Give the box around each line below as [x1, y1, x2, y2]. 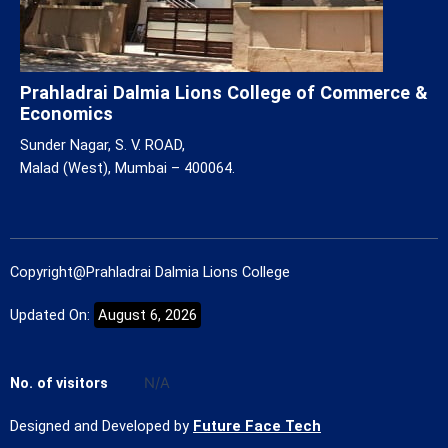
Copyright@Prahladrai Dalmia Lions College [10, 262, 290, 281]
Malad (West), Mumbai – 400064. [20, 159, 235, 178]
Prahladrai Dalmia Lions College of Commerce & [20, 82, 428, 104]
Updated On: [10, 305, 94, 324]
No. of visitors [10, 374, 108, 393]
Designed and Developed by [10, 417, 193, 436]
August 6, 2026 [98, 305, 197, 324]
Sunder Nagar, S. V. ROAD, [20, 136, 185, 155]
